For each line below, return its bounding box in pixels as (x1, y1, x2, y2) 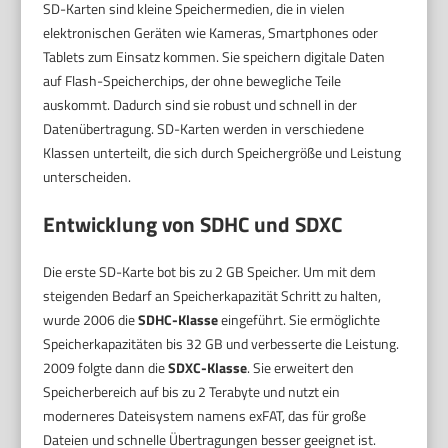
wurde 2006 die (43, 309, 139, 331)
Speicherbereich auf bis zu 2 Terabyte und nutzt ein (43, 381, 341, 403)
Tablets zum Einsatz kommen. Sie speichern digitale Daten (43, 46, 386, 68)
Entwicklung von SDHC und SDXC (43, 208, 343, 241)
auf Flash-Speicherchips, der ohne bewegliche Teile (43, 70, 342, 92)
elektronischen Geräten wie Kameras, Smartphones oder (43, 22, 379, 44)
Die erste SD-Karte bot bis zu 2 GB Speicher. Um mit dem (43, 261, 377, 283)
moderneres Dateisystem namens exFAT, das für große (43, 405, 367, 427)
